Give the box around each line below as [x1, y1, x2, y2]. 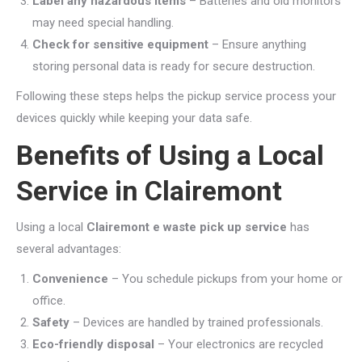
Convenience [32, 271, 108, 286]
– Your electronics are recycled [154, 337, 323, 351]
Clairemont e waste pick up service [83, 220, 287, 234]
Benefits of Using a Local [16, 139, 324, 171]
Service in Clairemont [16, 175, 282, 207]
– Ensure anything [208, 37, 306, 52]
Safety [32, 315, 69, 330]
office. [32, 293, 65, 308]
